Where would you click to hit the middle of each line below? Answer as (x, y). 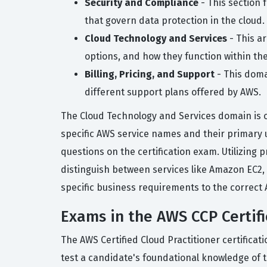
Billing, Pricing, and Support (150, 74)
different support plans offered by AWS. (173, 92)
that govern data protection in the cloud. (175, 21)
